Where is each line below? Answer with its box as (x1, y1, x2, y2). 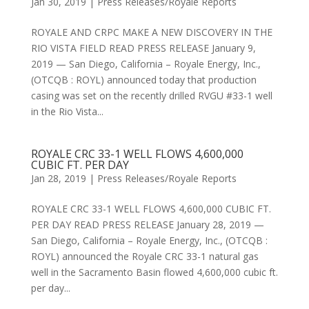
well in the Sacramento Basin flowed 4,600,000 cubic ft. (30, 266, 278, 279)
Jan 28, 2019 (30, 172, 86, 185)
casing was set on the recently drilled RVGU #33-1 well (30, 89, 272, 102)
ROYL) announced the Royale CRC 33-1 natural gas (30, 250, 259, 263)
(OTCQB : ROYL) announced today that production (30, 73, 257, 86)
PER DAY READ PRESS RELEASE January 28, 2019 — (30, 218, 264, 231)
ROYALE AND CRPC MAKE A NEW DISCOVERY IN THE (30, 26, 272, 39)
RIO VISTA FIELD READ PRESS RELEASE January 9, (30, 41, 256, 54)
